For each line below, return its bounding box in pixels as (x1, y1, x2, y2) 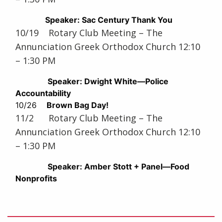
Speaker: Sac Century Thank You (45, 15, 172, 25)
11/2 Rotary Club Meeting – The (15, 112, 163, 124)
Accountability (15, 88, 71, 99)
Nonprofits (15, 173, 57, 184)
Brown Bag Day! (47, 100, 109, 111)
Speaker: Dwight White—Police (48, 76, 168, 87)
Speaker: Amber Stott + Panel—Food (48, 162, 189, 172)
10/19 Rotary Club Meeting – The (15, 27, 163, 39)
